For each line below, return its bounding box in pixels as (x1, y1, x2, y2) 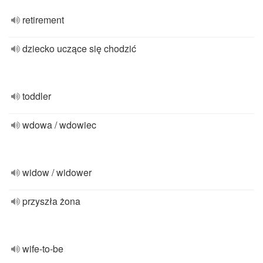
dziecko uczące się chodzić (22, 42, 136, 55)
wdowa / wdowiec (22, 118, 96, 131)
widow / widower (22, 166, 92, 179)
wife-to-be (22, 242, 63, 255)
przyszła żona (22, 194, 80, 208)
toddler (22, 89, 51, 103)
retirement (22, 13, 64, 26)
